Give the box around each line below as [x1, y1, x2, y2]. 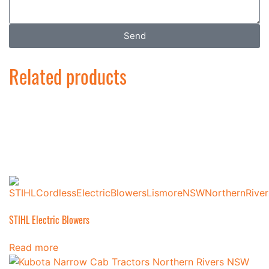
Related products [9, 61, 127, 90]
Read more [9, 241, 58, 253]
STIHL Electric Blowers [9, 212, 89, 227]
